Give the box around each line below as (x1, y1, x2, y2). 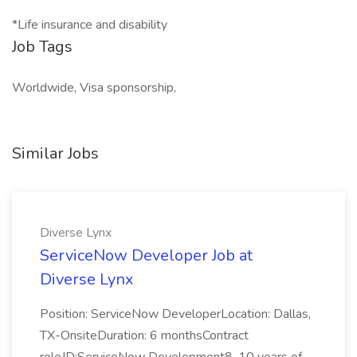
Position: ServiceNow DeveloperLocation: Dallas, (40, 305, 311, 323)
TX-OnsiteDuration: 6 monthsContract (40, 327, 249, 344)
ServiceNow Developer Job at (40, 245, 253, 266)
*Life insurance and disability (12, 16, 167, 33)
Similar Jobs (12, 143, 99, 164)
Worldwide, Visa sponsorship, (12, 79, 176, 96)
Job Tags (12, 36, 73, 57)
